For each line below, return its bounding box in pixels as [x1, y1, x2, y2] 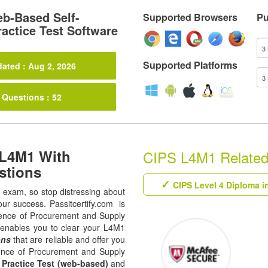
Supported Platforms [143, 58, 237, 72]
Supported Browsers [143, 10, 237, 24]
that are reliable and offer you [11, 233, 126, 245]
